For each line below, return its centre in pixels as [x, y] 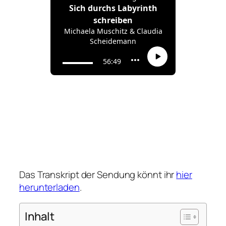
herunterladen [49, 187]
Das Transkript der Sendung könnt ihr [98, 174]
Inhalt [40, 216]
